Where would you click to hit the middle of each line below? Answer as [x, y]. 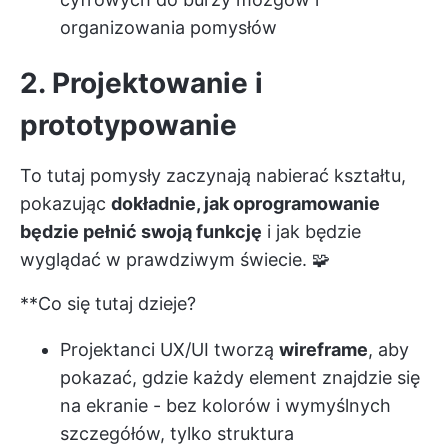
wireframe [323, 349]
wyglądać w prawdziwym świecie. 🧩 [175, 259]
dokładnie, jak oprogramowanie [245, 203]
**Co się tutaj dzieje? [108, 303]
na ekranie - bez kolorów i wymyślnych [225, 405]
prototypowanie [128, 125]
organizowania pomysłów [168, 27]
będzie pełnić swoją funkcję [141, 231]
